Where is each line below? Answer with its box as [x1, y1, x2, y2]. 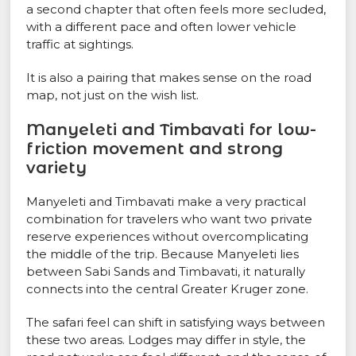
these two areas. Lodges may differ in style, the [26, 332, 307, 348]
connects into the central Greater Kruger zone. [26, 281, 309, 297]
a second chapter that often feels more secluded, [26, 2, 327, 17]
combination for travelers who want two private [26, 211, 313, 227]
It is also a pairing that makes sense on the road [26, 70, 312, 86]
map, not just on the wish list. [26, 87, 199, 103]
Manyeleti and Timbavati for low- [26, 120, 317, 140]
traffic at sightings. [26, 37, 134, 52]
